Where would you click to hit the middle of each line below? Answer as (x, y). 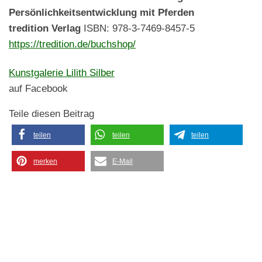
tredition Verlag (46, 28)
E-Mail (123, 162)
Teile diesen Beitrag (51, 114)
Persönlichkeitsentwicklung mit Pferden (101, 13)
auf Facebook (38, 89)
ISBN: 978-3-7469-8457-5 (139, 28)
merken (45, 162)
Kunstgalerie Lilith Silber (62, 73)
